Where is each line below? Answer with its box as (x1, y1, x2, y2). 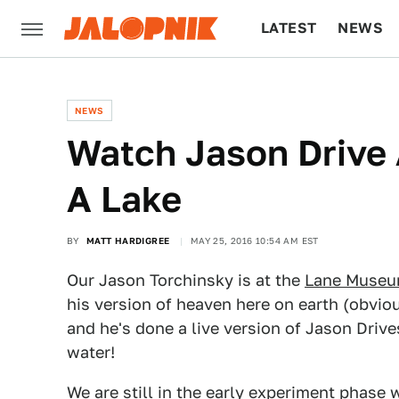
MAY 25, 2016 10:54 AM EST (190, 235, 319, 246)
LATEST (261, 20, 317, 37)
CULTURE (261, 77, 330, 94)
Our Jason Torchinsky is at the (67, 271, 305, 289)
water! (67, 343, 115, 362)
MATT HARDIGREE (85, 235, 170, 246)
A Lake (67, 178, 182, 220)
